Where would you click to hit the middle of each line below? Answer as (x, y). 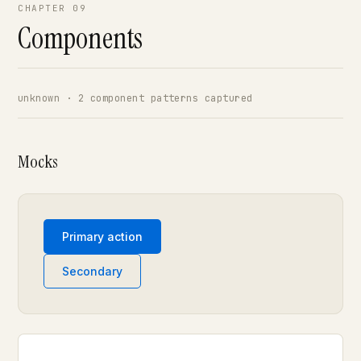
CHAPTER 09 (52, 8)
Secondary (92, 271)
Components (81, 38)
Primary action (102, 237)
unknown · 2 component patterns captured (135, 98)
